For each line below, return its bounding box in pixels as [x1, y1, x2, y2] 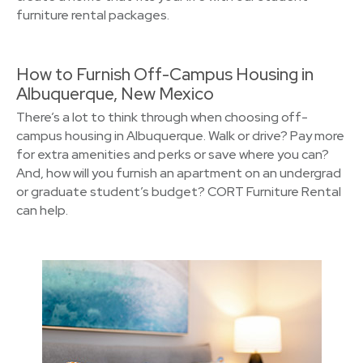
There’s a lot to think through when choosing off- [16, 109, 308, 126]
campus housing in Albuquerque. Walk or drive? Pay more [16, 127, 344, 144]
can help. [16, 202, 68, 219]
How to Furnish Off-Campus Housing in [16, 63, 314, 85]
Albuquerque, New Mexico [16, 83, 214, 105]
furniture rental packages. [16, 6, 169, 23]
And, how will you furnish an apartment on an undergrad [16, 164, 341, 181]
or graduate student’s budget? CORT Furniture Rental [16, 183, 341, 200]
